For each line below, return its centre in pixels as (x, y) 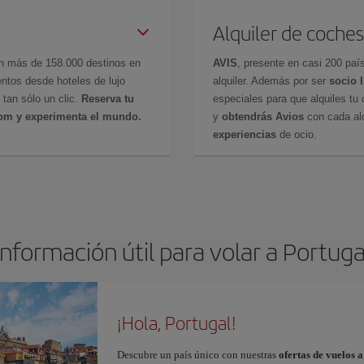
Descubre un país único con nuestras (197, 354)
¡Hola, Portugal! (176, 322)
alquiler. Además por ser (271, 80)
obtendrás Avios (263, 116)
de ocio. (297, 134)
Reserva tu (108, 98)
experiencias (245, 134)
